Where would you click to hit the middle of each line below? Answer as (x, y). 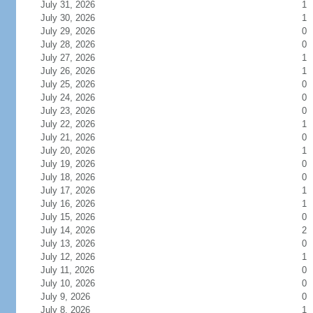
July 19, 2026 (76, 164)
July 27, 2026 (76, 58)
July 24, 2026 (76, 97)
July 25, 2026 (76, 84)
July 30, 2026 (76, 18)
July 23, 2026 (76, 111)
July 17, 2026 (76, 190)
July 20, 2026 (76, 151)
